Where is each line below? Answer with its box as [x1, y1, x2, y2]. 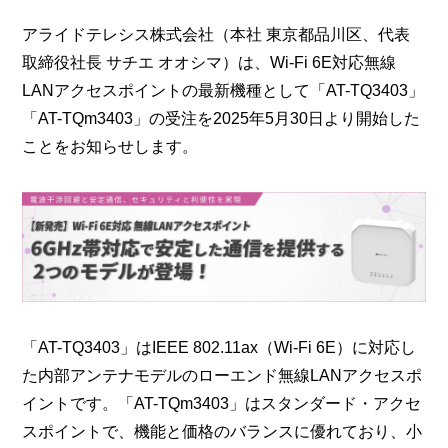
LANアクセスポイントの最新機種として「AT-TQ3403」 [22, 81, 425, 99]
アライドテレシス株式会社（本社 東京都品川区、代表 [22, 25, 411, 43]
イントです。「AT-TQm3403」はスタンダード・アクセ [22, 394, 422, 412]
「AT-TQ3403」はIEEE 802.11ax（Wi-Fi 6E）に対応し [22, 338, 417, 356]
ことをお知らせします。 [22, 137, 199, 155]
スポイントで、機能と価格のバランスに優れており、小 [22, 422, 423, 440]
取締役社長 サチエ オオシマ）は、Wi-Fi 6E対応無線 [22, 53, 397, 71]
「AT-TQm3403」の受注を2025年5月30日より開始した [22, 109, 421, 127]
